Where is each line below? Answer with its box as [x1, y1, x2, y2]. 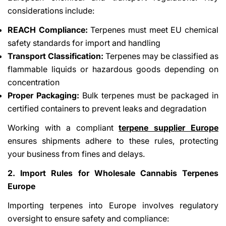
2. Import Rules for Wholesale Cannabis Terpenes [8, 167, 218, 178]
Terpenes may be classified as [103, 50, 218, 61]
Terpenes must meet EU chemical [87, 24, 219, 35]
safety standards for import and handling [8, 37, 160, 48]
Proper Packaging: [8, 90, 79, 100]
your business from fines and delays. [8, 148, 145, 159]
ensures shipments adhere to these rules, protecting [8, 135, 218, 146]
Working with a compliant [8, 122, 119, 133]
